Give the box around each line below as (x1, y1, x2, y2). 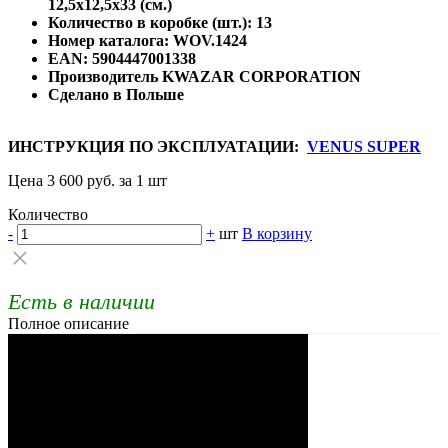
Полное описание (8, 314, 129, 332)
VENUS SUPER (307, 137, 421, 155)
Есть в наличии (8, 288, 155, 314)
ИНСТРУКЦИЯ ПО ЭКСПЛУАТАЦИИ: (8, 137, 307, 155)
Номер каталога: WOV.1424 (48, 31, 247, 49)
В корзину (242, 224, 312, 242)
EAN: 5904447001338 (48, 49, 196, 67)
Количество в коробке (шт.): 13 (48, 13, 272, 31)
